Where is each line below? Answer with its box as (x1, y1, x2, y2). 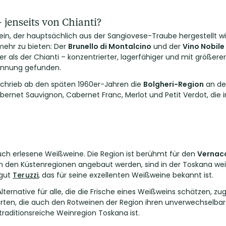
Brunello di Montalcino (68, 41, 151, 51)
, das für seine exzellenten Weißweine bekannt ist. (38, 170, 214, 180)
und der (151, 41, 183, 51)
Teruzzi (13, 170, 39, 180)
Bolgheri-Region (143, 79, 204, 89)
